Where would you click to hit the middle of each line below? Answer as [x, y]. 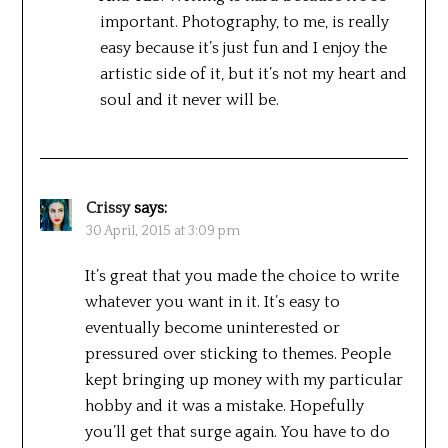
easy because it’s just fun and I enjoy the [243, 47]
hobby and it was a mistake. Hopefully [224, 405]
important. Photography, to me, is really [244, 21]
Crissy [107, 207]
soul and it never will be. [189, 99]
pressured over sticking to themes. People [237, 353]
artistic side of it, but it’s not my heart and [253, 73]
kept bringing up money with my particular [243, 379]
